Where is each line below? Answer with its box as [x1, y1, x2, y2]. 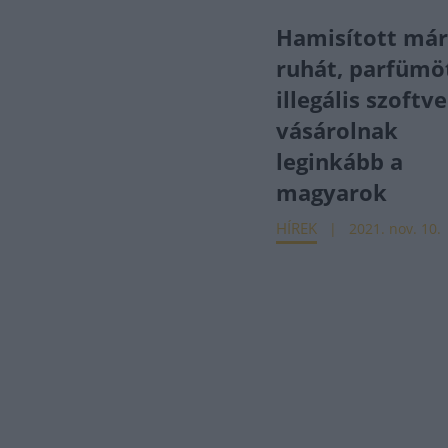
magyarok [276, 177, 388, 207]
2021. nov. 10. [349, 219, 442, 238]
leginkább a [276, 146, 404, 176]
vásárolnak [276, 115, 399, 145]
